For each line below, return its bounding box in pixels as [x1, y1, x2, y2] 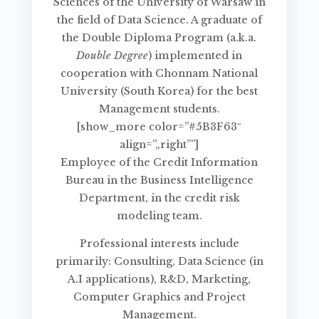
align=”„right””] [120, 138, 199, 152]
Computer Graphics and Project [73, 291, 246, 304]
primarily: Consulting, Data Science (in [55, 255, 263, 268]
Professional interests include [79, 237, 239, 251]
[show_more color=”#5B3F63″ [77, 120, 242, 134]
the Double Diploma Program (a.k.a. [62, 31, 257, 45]
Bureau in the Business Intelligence [65, 174, 253, 187]
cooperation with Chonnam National [61, 67, 258, 80]
